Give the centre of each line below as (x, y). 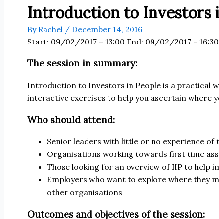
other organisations (85, 192)
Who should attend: (71, 120)
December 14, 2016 (107, 29)
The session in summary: (82, 63)
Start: (39, 41)
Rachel (51, 29)
